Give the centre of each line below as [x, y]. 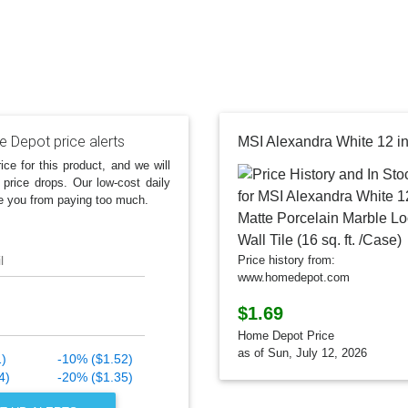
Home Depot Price [286, 336]
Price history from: [286, 260]
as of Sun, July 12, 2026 [302, 353]
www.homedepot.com [294, 278]
